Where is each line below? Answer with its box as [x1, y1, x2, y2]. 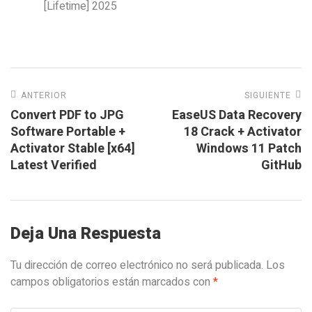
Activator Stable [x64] [10, 139, 135, 158]
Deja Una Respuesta [10, 221, 161, 246]
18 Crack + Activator [184, 123, 302, 141]
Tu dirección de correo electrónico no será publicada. [10, 257, 263, 274]
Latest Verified [10, 156, 97, 175]
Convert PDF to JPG [10, 106, 124, 125]
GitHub [261, 156, 302, 175]
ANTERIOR [21, 89, 67, 102]
